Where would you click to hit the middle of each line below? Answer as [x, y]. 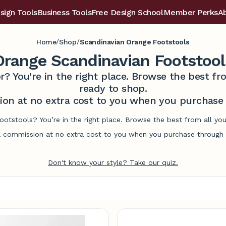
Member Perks [190, 12]
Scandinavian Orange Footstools [135, 42]
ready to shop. [113, 88]
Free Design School [127, 12]
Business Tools [64, 12]
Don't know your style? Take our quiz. [113, 162]
